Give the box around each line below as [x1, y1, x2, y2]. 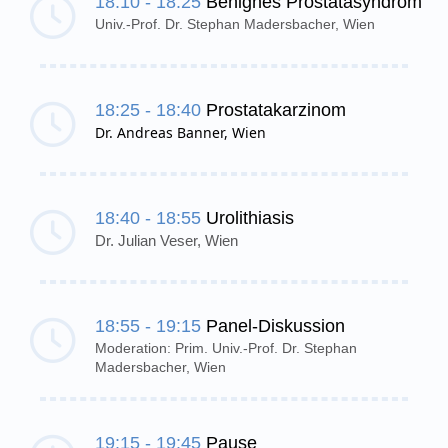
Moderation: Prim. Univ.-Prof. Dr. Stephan [95, 340, 357, 357]
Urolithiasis [206, 208, 294, 229]
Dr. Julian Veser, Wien [95, 233, 238, 250]
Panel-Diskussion [206, 316, 345, 337]
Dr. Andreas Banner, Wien [95, 123, 266, 143]
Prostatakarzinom [206, 100, 346, 121]
